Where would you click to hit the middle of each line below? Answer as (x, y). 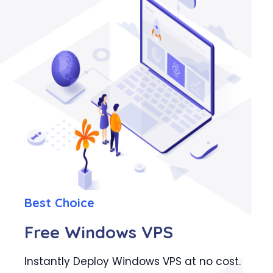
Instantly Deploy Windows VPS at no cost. (133, 261)
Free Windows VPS (99, 232)
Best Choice (59, 203)
